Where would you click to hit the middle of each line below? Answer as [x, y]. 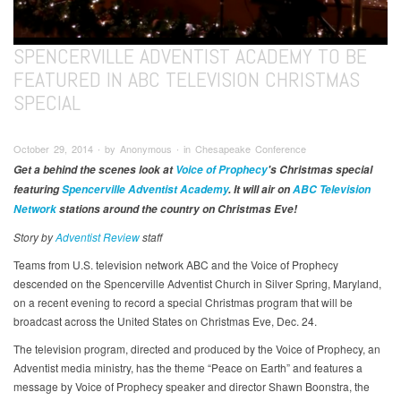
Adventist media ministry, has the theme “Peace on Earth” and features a [188, 368]
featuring [38, 190]
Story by [34, 237]
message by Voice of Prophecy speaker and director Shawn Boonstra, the [192, 387]
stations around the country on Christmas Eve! [177, 209]
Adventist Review [98, 237]
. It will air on [260, 190]
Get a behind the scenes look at [94, 170]
